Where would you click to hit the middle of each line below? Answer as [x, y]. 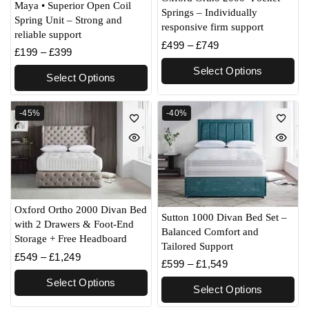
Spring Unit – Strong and [68, 20]
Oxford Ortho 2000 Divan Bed [81, 210]
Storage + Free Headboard [71, 239]
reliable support [48, 34]
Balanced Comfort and [210, 231]
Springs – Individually [209, 13]
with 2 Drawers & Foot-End [74, 225]
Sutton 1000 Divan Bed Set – [224, 217]
